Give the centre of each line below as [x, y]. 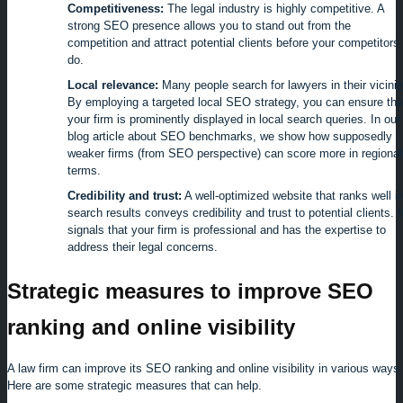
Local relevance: [113, 85]
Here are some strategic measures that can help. [134, 385]
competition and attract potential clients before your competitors [233, 42]
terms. [84, 170]
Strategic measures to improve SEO [190, 291]
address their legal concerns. [143, 246]
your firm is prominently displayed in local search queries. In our [234, 119]
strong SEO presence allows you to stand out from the [209, 25]
